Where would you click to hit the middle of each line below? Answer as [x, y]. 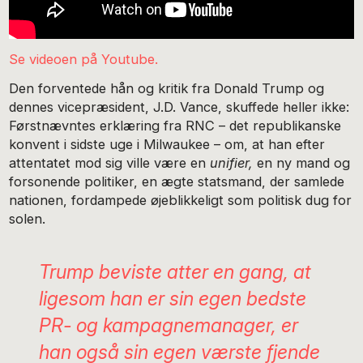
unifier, [232, 163]
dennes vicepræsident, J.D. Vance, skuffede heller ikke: [179, 107]
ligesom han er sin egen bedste [172, 299]
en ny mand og [302, 163]
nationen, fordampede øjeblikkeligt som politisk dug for [181, 201]
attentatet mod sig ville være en [110, 163]
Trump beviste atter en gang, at [175, 272]
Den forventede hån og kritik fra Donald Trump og [167, 89]
